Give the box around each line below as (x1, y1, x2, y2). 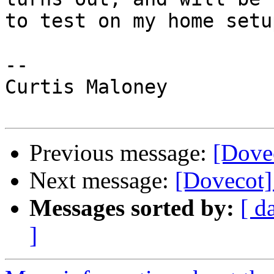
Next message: (29, 167, 175, 194)
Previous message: (29, 139, 213, 166)
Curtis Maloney (5, 76, 168, 98)
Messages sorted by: (29, 194, 234, 221)
